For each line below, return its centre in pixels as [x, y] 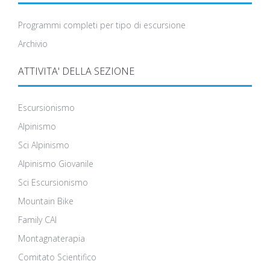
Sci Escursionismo [53, 183]
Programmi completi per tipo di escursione [102, 25]
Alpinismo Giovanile [56, 164]
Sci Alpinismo [44, 145]
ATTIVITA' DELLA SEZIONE [76, 71]
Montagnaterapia [52, 239]
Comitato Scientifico [57, 257]
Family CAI [37, 220]
